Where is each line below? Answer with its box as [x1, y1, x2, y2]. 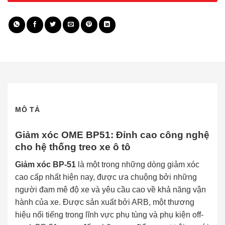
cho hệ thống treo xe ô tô [15, 142, 131, 153]
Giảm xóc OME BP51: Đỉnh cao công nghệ [15, 130, 209, 141]
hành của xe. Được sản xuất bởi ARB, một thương [15, 197, 194, 206]
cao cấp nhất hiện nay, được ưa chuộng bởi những [15, 172, 197, 181]
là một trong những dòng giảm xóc [76, 160, 199, 169]
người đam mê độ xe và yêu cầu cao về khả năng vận [15, 185, 206, 194]
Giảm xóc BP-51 [15, 160, 76, 169]
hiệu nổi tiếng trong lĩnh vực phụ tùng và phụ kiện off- [15, 210, 203, 219]
